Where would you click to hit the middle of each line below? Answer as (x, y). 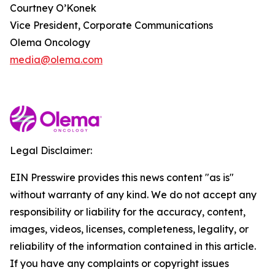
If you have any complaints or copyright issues (119, 263)
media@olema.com (56, 60)
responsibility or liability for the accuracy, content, (128, 212)
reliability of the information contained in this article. (133, 246)
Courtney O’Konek (53, 8)
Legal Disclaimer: (51, 150)
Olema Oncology (50, 42)
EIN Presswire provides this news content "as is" (122, 177)
